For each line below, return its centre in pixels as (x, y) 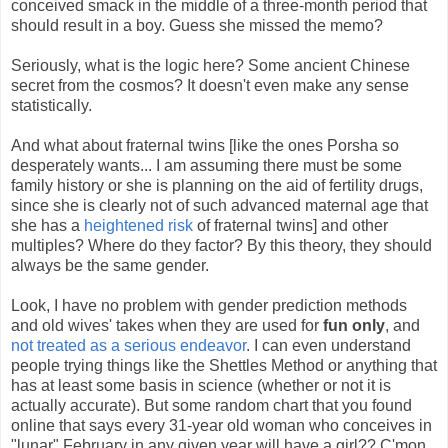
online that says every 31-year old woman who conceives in (221, 425)
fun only (354, 325)
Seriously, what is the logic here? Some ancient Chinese (210, 65)
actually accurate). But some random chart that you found (211, 405)
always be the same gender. (110, 265)
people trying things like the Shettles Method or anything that (224, 365)
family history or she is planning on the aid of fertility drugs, (217, 185)
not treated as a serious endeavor (128, 345)
